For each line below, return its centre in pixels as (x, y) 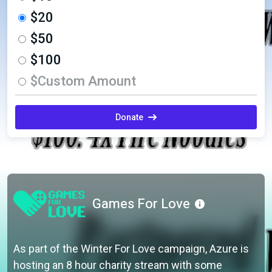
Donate (129, 117)
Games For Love (141, 204)
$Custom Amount (83, 81)
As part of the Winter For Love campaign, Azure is (131, 249)
